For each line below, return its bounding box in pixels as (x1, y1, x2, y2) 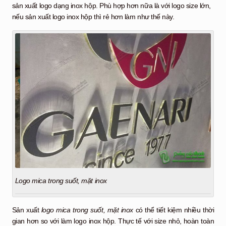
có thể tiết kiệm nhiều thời (135, 206, 214, 214)
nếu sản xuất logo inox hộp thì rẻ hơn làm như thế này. (12, 13, 175, 21)
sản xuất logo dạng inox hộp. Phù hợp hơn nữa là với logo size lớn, (12, 2, 211, 10)
